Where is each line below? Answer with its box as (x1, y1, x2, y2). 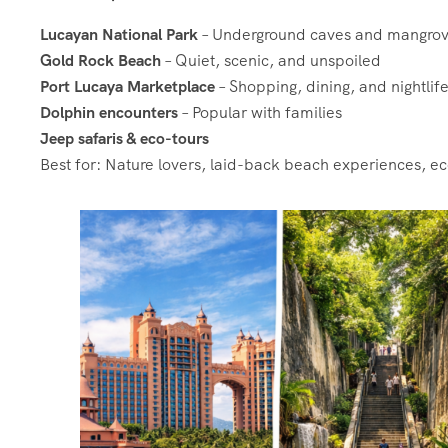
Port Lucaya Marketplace (40, 76, 215, 97)
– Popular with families (178, 102, 342, 123)
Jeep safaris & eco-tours (40, 128, 209, 149)
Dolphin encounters (40, 102, 178, 123)
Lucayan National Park (40, 24, 198, 45)
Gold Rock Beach (40, 50, 161, 71)
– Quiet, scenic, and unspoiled (161, 50, 381, 71)
